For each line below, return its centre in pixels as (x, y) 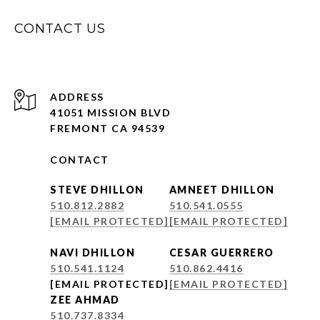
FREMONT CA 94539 (107, 129)
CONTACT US (60, 29)
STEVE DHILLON (97, 190)
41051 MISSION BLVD (110, 113)
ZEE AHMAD (85, 300)
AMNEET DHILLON (222, 190)
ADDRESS (77, 97)
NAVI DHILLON (92, 253)
